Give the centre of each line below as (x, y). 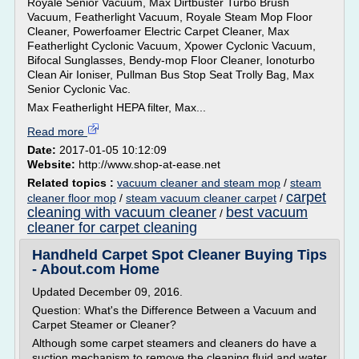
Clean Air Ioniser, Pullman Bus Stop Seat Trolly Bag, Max (171, 75)
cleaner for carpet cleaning (112, 228)
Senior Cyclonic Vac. (79, 89)
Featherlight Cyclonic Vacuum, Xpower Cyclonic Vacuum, (171, 46)
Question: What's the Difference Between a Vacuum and (174, 310)
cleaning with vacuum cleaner (122, 212)
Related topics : (72, 183)
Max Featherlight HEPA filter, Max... (117, 107)
